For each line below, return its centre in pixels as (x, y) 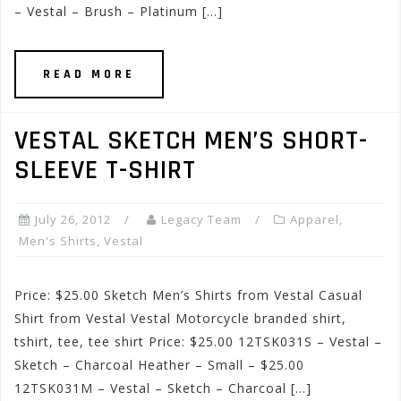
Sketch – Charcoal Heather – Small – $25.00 (159, 365)
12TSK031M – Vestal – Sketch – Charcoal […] (163, 388)
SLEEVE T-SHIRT (105, 170)
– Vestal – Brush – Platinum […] (119, 11)
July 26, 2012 (73, 219)
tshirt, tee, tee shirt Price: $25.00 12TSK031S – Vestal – (198, 341)
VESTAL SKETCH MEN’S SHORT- (191, 141)
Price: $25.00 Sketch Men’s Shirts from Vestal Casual (188, 295)
